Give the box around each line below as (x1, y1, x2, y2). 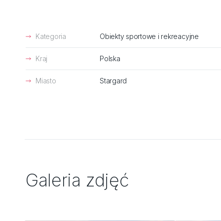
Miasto (36, 76, 56, 85)
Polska (100, 54, 120, 63)
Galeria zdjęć (26, 169, 129, 191)
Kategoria (36, 32, 66, 40)
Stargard (100, 76, 127, 85)
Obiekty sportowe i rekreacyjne (100, 32, 199, 40)
